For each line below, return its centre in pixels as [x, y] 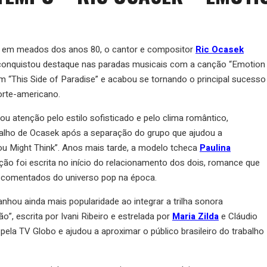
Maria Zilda [195, 216]
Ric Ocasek [220, 49]
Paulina [215, 148]
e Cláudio [238, 216]
